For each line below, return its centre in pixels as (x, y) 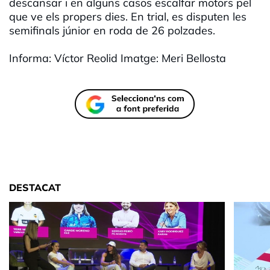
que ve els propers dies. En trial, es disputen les (128, 17)
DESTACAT (35, 188)
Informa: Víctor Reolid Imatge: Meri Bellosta (118, 58)
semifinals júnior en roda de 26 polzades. (112, 31)
